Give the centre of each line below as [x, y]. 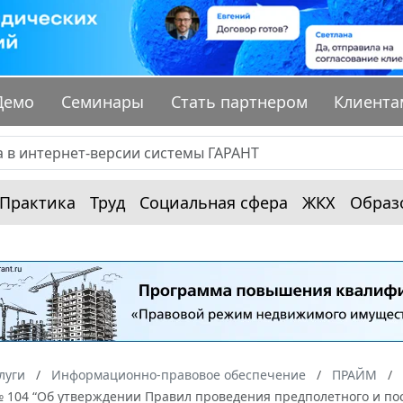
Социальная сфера [214, 203]
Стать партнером [239, 102]
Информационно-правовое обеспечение [179, 375]
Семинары [103, 102]
